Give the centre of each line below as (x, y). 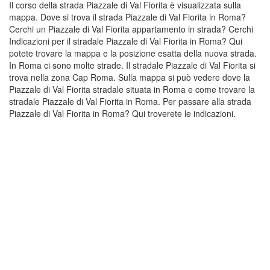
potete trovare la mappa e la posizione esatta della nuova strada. (133, 53)
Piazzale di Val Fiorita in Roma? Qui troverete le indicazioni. (122, 113)
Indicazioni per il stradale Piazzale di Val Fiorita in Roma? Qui (126, 41)
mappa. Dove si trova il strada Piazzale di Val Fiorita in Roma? (127, 17)
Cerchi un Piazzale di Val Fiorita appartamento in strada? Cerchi (131, 29)
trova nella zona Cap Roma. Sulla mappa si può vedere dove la (130, 77)
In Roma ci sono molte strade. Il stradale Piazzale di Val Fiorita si (132, 65)
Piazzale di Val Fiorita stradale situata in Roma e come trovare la (132, 89)
